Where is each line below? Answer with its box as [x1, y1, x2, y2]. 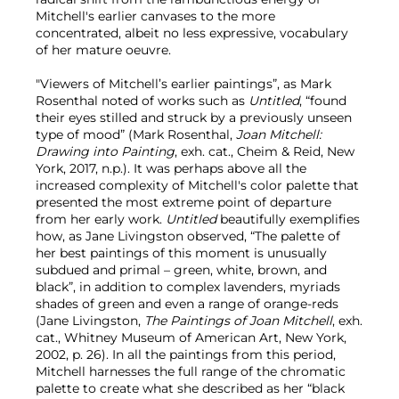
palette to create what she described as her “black [36, 380, 345, 397]
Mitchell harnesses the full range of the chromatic [36, 363, 346, 380]
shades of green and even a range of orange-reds [36, 296, 338, 313]
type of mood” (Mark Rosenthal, [36, 126, 236, 143]
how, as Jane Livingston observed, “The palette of [36, 228, 340, 245]
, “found [299, 93, 346, 110]
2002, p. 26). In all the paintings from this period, [36, 346, 336, 363]
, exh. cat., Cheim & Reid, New [175, 143, 354, 160]
